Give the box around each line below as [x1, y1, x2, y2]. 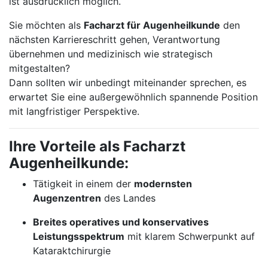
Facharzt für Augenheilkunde [84, 19, 220, 31]
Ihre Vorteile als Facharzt [9, 138, 185, 155]
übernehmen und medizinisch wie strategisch [9, 48, 212, 60]
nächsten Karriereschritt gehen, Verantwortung [9, 33, 220, 45]
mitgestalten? [9, 62, 70, 74]
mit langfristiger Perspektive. [9, 105, 139, 117]
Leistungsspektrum [33, 230, 124, 242]
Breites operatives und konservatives [33, 216, 209, 228]
